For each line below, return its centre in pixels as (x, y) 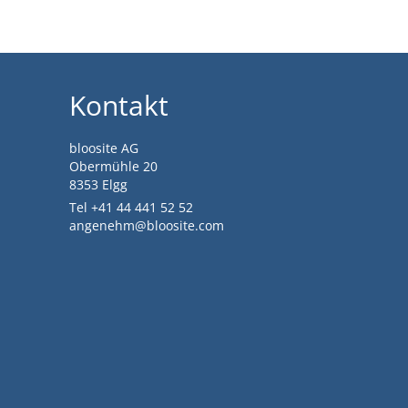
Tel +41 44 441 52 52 (131, 207)
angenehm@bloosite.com (147, 225)
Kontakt (119, 105)
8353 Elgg (98, 184)
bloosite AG (104, 148)
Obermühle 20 (113, 166)
